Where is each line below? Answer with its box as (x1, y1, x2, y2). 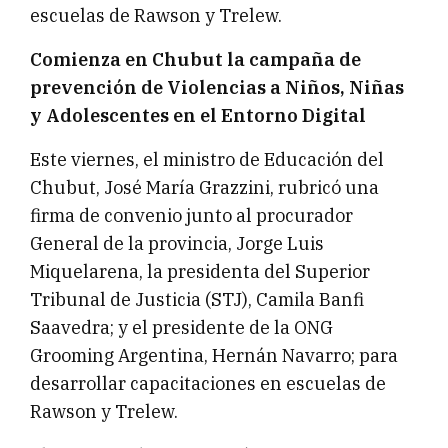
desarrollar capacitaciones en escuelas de (30, 372, 386, 396)
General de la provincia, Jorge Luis (30, 232, 324, 256)
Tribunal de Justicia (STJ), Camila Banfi (30, 288, 364, 312)
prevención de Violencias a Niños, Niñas (30, 76, 404, 100)
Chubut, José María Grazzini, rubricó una (30, 176, 379, 200)
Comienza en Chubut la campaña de (30, 48, 361, 72)
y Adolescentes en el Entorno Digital (30, 104, 370, 128)
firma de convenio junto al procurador (30, 204, 353, 228)
